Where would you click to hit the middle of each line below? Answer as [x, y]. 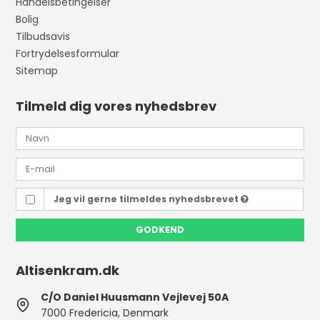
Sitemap [37, 71]
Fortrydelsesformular [68, 54]
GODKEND [160, 229]
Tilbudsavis [43, 36]
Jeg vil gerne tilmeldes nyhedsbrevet [147, 199]
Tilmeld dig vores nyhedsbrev [116, 106]
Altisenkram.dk [68, 270]
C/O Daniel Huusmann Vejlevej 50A [135, 297]
